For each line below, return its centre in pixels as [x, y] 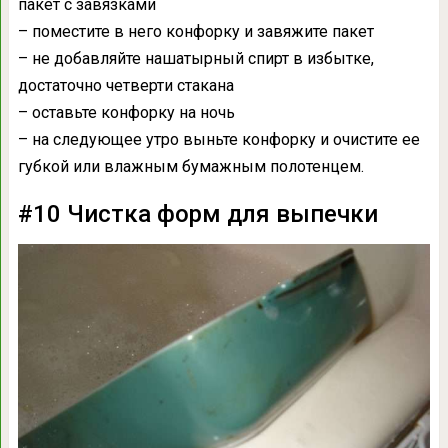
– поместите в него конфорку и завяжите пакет [195, 32]
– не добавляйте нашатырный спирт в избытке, [195, 59]
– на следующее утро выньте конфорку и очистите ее [218, 140]
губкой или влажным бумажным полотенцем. [190, 167]
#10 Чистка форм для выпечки [197, 214]
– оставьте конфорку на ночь [126, 113]
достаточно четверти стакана [125, 86]
